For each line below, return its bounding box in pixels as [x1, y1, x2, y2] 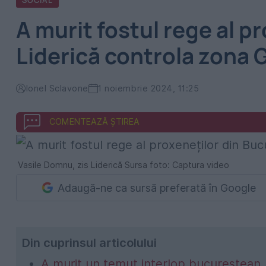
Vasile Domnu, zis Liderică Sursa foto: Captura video [18, 160, 229, 170]
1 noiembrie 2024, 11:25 [98, 83, 199, 93]
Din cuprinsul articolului [22, 236, 157, 251]
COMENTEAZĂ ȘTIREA [49, 116, 140, 126]
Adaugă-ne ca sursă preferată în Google [58, 181, 256, 194]
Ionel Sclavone [26, 83, 88, 93]
